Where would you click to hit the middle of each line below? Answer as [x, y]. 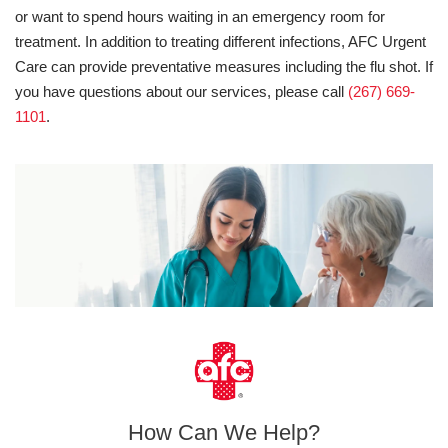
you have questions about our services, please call [181, 91]
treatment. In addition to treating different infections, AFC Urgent [220, 41]
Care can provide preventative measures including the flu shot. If [224, 66]
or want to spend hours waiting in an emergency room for [200, 16]
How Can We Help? [224, 432]
